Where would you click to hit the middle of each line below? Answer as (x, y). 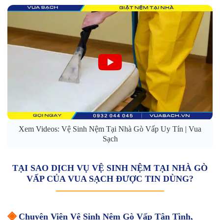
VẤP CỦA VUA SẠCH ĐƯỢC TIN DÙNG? (110, 179)
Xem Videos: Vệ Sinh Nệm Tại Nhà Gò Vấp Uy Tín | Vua (110, 129)
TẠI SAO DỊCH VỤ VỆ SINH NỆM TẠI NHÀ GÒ (110, 168)
